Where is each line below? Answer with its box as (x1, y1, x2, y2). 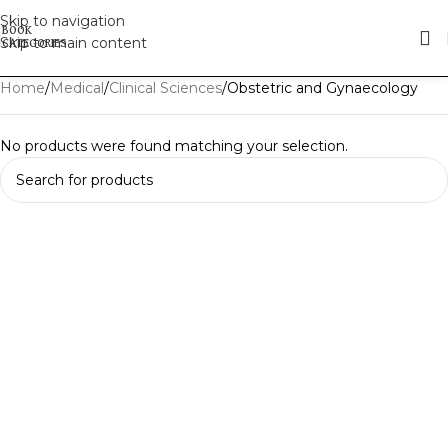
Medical (50, 79, 104, 97)
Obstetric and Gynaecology (227, 79, 418, 97)
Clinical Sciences (109, 79, 222, 97)
